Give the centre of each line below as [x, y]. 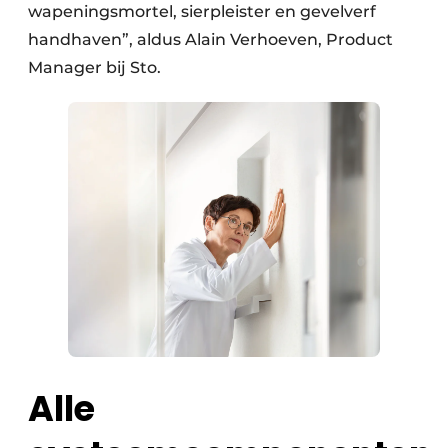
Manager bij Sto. [94, 68]
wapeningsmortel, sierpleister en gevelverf [202, 12]
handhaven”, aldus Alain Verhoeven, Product [210, 40]
